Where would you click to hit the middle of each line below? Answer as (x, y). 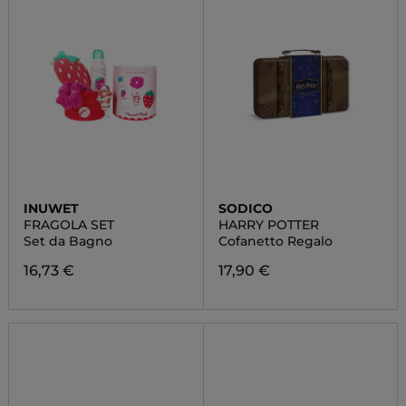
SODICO (245, 208)
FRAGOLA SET (68, 225)
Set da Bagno (68, 241)
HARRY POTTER (268, 225)
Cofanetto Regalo (275, 241)
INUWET (51, 208)
